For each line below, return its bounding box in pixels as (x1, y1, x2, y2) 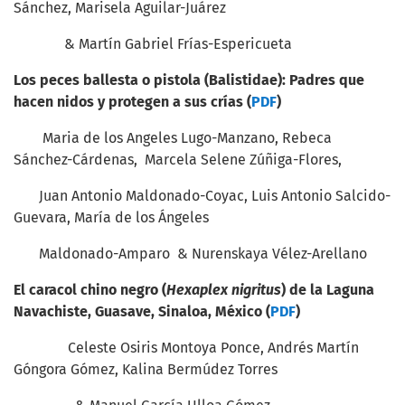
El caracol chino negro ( (14, 281, 166, 298)
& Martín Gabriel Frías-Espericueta (14, 35, 292, 52)
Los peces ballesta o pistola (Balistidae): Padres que (14, 71, 364, 89)
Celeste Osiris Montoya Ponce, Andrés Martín (14, 339, 359, 356)
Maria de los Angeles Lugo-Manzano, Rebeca (14, 129, 332, 146)
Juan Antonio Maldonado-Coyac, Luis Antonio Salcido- (14, 187, 391, 204)
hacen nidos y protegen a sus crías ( (14, 93, 251, 110)
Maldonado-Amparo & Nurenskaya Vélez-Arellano (14, 245, 367, 262)
